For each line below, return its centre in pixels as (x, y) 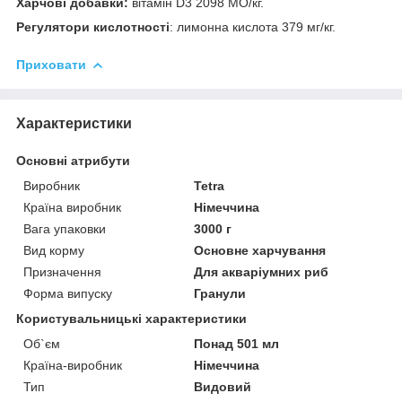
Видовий (223, 386)
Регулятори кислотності (93, 26)
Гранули (220, 293)
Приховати (51, 64)
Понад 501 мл (237, 343)
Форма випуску (68, 293)
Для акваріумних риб (262, 271)
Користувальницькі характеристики (131, 318)
